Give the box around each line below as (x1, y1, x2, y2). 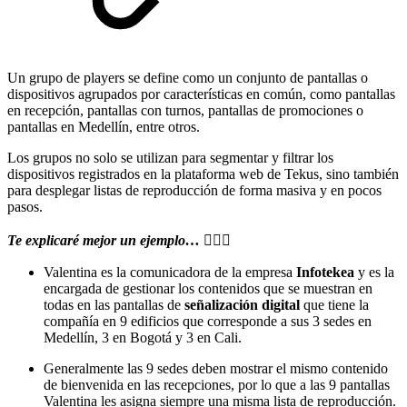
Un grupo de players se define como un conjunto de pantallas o (7, 69, 368, 85)
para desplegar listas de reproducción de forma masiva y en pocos (7, 182, 382, 198)
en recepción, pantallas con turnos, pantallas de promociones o (7, 102, 363, 118)
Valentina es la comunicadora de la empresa (44, 263, 296, 280)
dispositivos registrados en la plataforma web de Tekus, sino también (7, 165, 399, 182)
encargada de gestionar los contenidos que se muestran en (44, 280, 372, 296)
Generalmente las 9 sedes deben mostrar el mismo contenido (44, 360, 388, 376)
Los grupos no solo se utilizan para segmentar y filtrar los (7, 149, 333, 165)
